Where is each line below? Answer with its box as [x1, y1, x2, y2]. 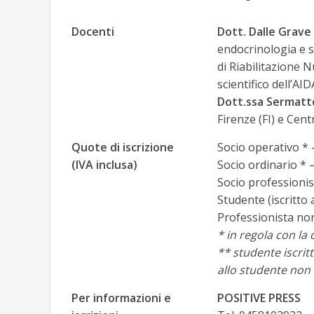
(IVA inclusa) [71, 157, 137, 173]
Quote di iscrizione [71, 139, 174, 156]
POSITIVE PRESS [217, 290, 301, 306]
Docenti [71, 24, 114, 40]
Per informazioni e [71, 290, 171, 306]
